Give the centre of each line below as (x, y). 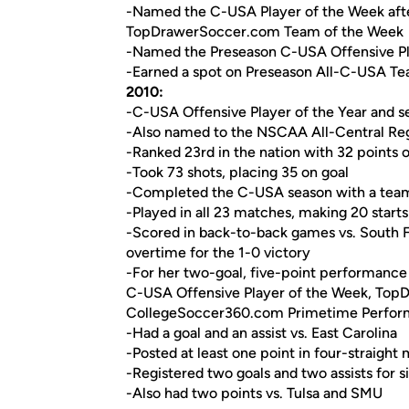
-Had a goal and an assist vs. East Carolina (262, 333)
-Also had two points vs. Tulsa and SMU (254, 393)
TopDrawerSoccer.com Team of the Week (265, 31)
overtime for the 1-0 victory (218, 252)
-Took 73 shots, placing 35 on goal (237, 172)
